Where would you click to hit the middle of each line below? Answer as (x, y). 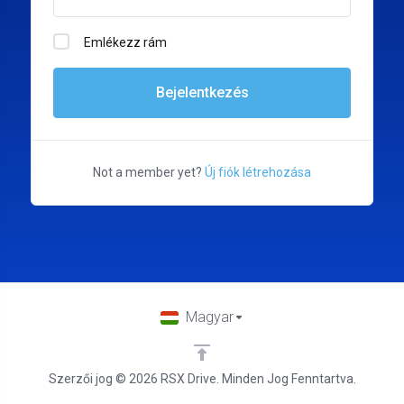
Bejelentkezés (202, 92)
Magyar (209, 317)
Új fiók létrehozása (258, 172)
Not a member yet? (149, 172)
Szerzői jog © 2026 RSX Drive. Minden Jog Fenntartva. (202, 379)
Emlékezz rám (125, 42)
